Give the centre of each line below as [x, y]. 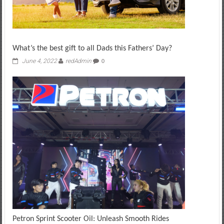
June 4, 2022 [39, 61]
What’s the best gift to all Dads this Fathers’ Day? [92, 49]
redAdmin [78, 61]
